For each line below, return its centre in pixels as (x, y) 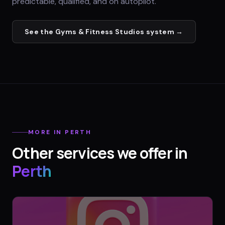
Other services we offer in (100, 153)
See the (40, 31)
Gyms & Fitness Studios (100, 31)
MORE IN (47, 132)
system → (164, 31)
